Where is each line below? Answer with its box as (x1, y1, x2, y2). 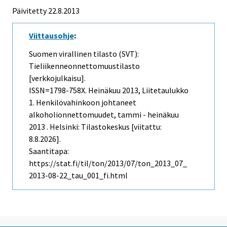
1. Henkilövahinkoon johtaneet (29, 97, 136, 108)
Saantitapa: (29, 146, 69, 157)
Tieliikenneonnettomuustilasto (29, 61, 140, 71)
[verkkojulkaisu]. (29, 73, 86, 84)
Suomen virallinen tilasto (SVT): (29, 49, 139, 59)
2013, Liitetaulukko (121, 85, 188, 96)
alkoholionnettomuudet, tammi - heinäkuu (29, 109, 179, 120)
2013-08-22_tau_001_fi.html (29, 170, 128, 181)
